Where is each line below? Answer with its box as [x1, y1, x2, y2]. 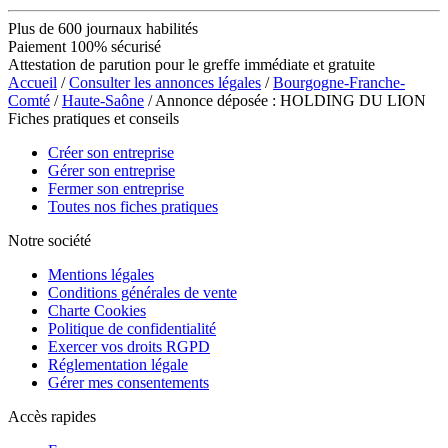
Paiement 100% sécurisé [8, 37, 161, 55]
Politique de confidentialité [48, 319, 216, 337]
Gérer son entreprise [48, 161, 175, 179]
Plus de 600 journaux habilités [8, 19, 198, 37]
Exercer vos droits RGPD [48, 337, 210, 355]
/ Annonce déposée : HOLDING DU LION [144, 91, 426, 109]
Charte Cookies [48, 301, 146, 319]
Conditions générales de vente [48, 283, 237, 301]
